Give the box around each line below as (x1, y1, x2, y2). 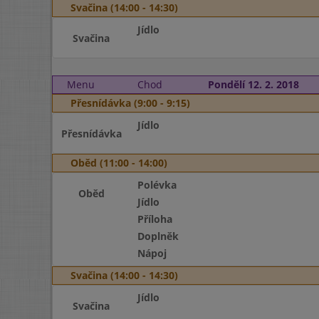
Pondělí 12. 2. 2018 (207, 78, 299, 91)
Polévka (137, 178, 177, 192)
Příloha (137, 212, 172, 226)
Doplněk (137, 229, 179, 243)
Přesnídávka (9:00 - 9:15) (70, 96, 190, 110)
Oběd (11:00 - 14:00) (70, 156, 167, 169)
